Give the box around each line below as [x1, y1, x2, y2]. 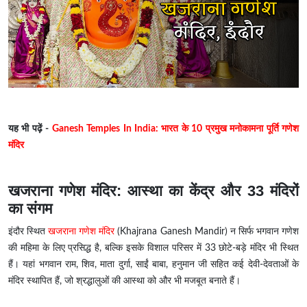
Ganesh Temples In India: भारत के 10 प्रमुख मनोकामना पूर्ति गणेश [51, 124, 299, 134]
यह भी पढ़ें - [8, 124, 52, 134]
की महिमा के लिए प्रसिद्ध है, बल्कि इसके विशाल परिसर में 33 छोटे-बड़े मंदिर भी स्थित [8, 243, 299, 254]
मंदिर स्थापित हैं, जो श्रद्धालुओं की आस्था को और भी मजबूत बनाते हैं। [8, 276, 241, 286]
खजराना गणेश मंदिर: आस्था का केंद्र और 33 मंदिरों [8, 182, 299, 200]
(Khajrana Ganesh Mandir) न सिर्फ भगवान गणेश [114, 227, 299, 237]
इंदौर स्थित [8, 227, 49, 237]
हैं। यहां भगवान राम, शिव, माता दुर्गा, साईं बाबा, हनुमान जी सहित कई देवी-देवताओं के [8, 260, 299, 270]
